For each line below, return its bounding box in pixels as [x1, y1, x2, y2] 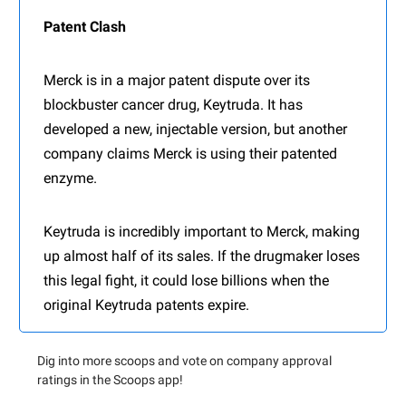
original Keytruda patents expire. [43, 296, 249, 314]
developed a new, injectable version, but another [43, 121, 347, 139]
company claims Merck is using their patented [43, 145, 337, 163]
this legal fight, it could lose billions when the [43, 272, 329, 290]
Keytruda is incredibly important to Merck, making [43, 223, 360, 241]
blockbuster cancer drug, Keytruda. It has [43, 96, 303, 114]
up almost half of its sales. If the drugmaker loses [43, 247, 360, 266]
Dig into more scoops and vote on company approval [37, 353, 332, 369]
